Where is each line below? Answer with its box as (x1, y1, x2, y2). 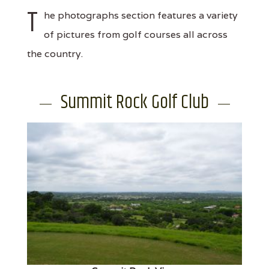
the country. (27, 47, 83, 60)
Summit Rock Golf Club (60, 87, 209, 117)
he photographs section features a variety (44, 8, 238, 22)
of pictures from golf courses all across (44, 28, 228, 41)
